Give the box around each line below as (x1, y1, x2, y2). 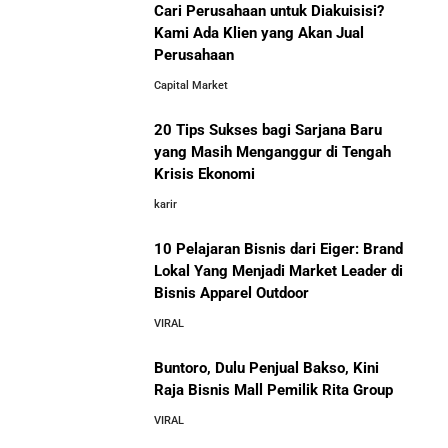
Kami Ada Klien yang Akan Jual (154, 24, 364, 42)
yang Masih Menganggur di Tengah (154, 143, 391, 161)
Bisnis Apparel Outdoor (154, 284, 309, 302)
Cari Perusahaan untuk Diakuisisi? (154, 2, 384, 20)
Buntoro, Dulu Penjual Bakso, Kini (154, 359, 379, 377)
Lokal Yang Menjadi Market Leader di (154, 262, 403, 280)
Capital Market (154, 79, 228, 92)
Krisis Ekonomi (154, 165, 255, 183)
